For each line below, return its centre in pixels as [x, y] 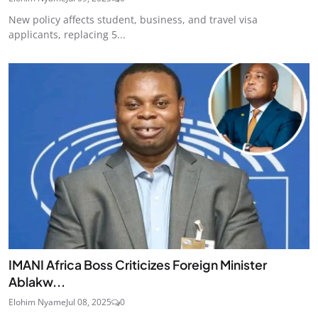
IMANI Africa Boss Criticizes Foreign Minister [138, 265]
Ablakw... [37, 282]
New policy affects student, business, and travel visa [133, 19]
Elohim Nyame [37, 302]
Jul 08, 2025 [89, 302]
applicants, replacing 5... [67, 34]
